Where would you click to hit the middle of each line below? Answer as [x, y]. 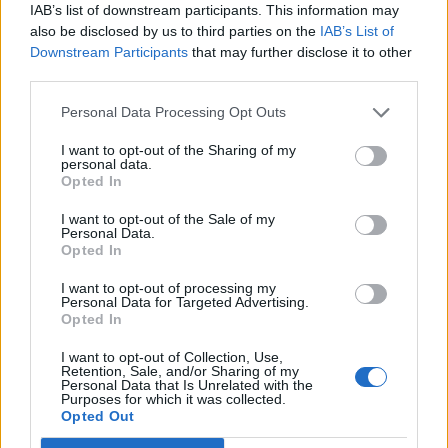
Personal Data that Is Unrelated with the [187, 384]
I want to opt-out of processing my [168, 287]
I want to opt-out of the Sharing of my [178, 149]
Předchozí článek [57, 434]
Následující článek [387, 434]
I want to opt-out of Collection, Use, [172, 356]
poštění [38, 230]
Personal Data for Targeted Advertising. [185, 301]
